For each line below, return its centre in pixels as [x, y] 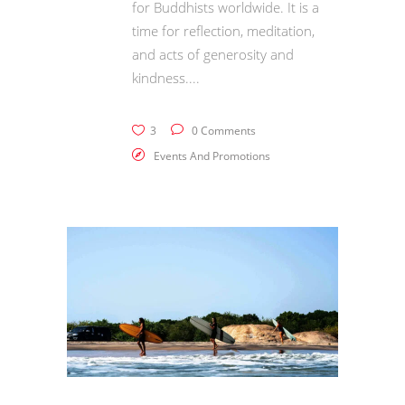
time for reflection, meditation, [223, 30]
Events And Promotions [212, 155]
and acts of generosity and [213, 54]
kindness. [160, 77]
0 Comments [222, 130]
